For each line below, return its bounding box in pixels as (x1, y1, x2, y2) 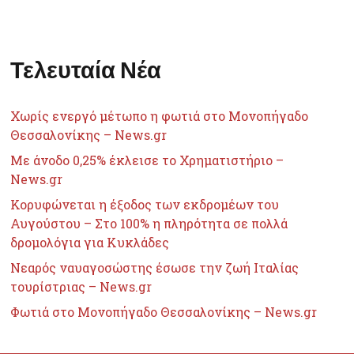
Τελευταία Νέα (10, 55, 162, 83)
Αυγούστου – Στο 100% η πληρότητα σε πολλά (10, 214, 288, 232)
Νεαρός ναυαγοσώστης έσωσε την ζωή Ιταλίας (10, 258, 299, 276)
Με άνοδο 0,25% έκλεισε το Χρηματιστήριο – (10, 151, 284, 168)
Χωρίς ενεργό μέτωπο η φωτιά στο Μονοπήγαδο (10, 107, 309, 124)
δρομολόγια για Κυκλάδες (10, 233, 170, 250)
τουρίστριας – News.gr (10, 277, 153, 295)
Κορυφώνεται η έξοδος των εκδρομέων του (10, 195, 280, 213)
